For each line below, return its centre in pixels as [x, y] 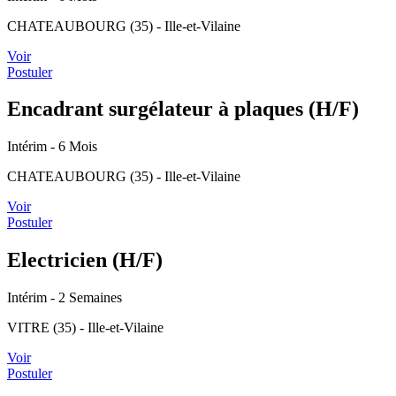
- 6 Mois [74, 147]
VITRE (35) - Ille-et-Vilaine [85, 328]
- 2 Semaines [86, 298]
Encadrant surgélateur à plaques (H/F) [183, 109]
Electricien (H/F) [85, 260]
